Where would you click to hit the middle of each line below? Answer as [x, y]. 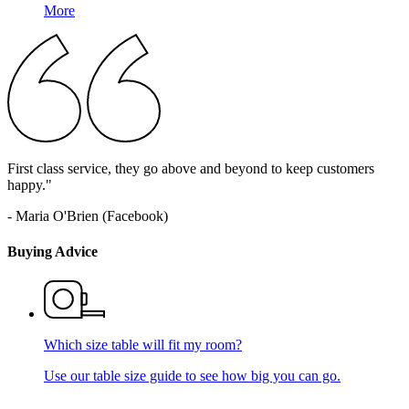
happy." [30, 185]
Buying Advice [52, 252]
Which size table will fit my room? [143, 344]
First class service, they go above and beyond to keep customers [191, 169]
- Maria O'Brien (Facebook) [88, 216]
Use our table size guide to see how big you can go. [192, 375]
